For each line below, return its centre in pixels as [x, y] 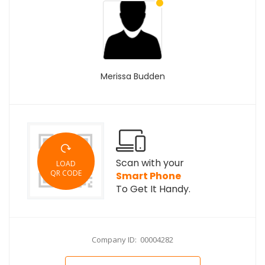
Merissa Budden [132, 76]
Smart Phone [148, 176]
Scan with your [150, 163]
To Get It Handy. [153, 189]
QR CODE [66, 173]
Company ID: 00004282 [132, 240]
